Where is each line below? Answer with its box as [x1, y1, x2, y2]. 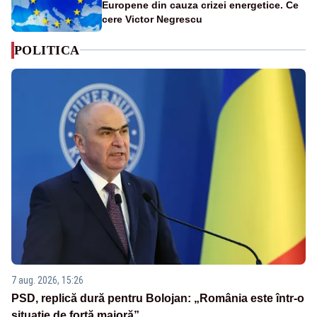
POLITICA [14, 42, 80, 57]
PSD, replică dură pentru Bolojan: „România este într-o [11, 292, 304, 305]
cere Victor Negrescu [102, 13, 202, 25]
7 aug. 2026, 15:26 [11, 275, 83, 287]
